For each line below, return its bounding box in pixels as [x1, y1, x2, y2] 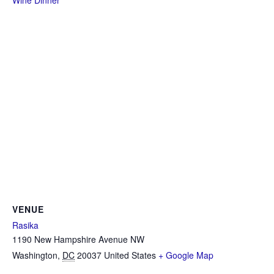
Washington [12, 249, 57, 261]
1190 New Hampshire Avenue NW [12, 233, 144, 245]
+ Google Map [158, 249, 213, 261]
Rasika [12, 219, 39, 231]
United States [104, 249, 156, 261]
